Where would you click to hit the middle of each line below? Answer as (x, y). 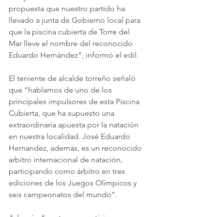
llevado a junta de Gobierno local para (76, 20)
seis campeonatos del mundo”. (63, 195)
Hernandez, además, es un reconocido (76, 148)
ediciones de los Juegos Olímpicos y (74, 183)
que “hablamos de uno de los (61, 90)
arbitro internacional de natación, (67, 160)
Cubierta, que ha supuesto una (62, 113)
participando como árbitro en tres (68, 171)
